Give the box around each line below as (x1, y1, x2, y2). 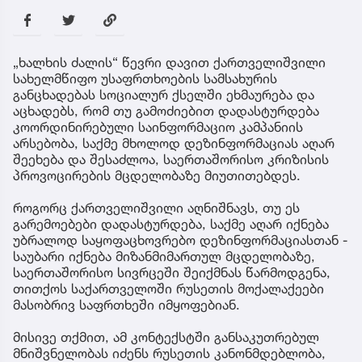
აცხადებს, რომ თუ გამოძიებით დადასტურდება (13, 102, 319, 119)
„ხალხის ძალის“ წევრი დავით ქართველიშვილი (13, 53, 326, 70)
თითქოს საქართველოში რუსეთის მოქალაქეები (13, 280, 324, 297)
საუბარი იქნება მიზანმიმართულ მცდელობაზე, (13, 247, 315, 264)
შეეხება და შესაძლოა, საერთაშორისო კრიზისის (13, 150, 329, 167)
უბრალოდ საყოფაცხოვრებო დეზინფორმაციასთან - (13, 231, 347, 248)
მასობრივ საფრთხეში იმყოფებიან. (13, 296, 240, 313)
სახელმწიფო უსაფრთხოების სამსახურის (13, 69, 277, 86)
